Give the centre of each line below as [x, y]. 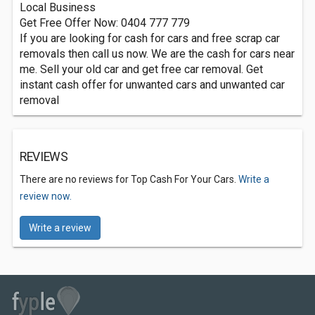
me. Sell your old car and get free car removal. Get [141, 69]
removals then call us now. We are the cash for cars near [157, 54]
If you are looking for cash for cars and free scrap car [150, 38]
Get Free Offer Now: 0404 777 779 [105, 23]
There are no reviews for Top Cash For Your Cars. [129, 179]
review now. [46, 196]
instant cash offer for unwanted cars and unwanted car [152, 85]
